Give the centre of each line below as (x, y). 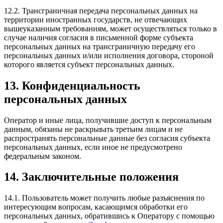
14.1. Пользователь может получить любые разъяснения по (104, 198)
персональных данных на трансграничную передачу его (100, 46)
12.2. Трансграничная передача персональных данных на (101, 10)
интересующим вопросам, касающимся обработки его (96, 207)
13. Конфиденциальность (72, 85)
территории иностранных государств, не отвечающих (96, 19)
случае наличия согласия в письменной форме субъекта (99, 37)
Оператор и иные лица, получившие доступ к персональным (108, 120)
